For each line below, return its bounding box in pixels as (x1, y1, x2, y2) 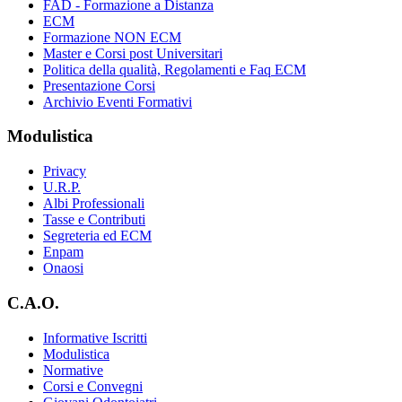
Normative (43, 362, 103, 378)
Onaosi (43, 260, 83, 276)
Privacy (43, 163, 86, 179)
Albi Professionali (43, 196, 144, 212)
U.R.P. (43, 179, 81, 196)
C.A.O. (7, 293, 59, 312)
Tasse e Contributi (43, 212, 145, 228)
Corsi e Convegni (43, 378, 143, 394)
